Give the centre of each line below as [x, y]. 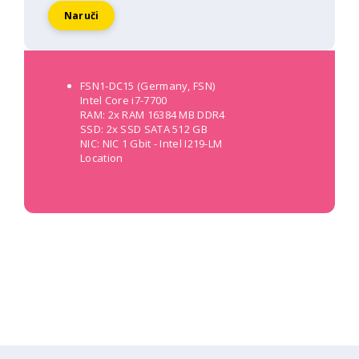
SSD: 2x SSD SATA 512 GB [144, 129]
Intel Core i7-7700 [124, 100]
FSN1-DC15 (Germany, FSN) [148, 86]
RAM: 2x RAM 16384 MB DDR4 [153, 115]
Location [102, 158]
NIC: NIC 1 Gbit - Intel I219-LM [151, 143]
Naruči [82, 16]
